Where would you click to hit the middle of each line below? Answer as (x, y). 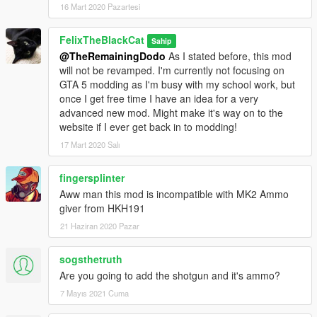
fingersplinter (92, 178)
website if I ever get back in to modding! (148, 127)
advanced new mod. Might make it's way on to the (171, 113)
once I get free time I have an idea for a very (159, 99)
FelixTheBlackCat (102, 40)
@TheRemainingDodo (113, 56)
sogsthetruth (91, 259)
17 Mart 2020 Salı (90, 145)
